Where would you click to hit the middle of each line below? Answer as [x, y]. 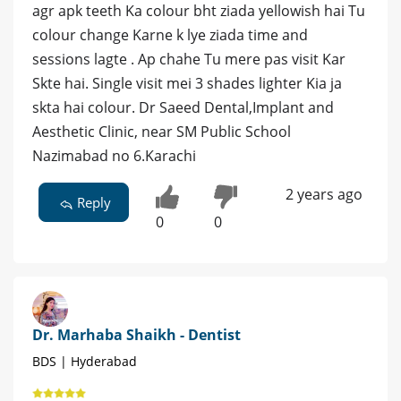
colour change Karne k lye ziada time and [170, 35]
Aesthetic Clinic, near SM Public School [162, 132]
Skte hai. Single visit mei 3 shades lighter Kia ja [187, 84]
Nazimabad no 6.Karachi [114, 156]
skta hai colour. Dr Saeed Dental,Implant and [183, 108]
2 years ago [324, 195]
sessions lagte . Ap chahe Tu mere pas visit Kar [189, 60]
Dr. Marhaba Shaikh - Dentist [137, 334]
